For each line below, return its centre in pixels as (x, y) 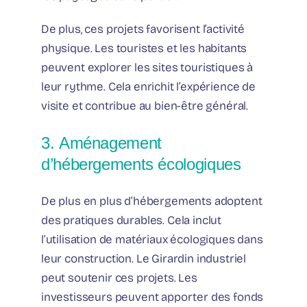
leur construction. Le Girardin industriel (144, 258)
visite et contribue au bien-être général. (145, 106)
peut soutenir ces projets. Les (119, 278)
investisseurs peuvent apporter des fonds (152, 297)
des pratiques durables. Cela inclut (132, 220)
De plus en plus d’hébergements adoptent (152, 201)
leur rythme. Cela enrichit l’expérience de (148, 86)
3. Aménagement (101, 143)
